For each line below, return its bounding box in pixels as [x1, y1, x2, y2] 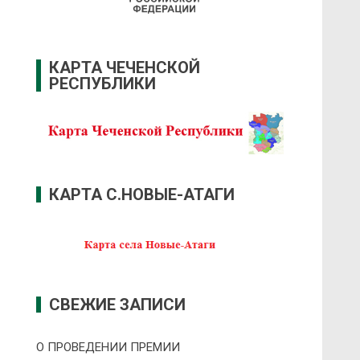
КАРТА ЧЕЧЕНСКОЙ [49, 58, 201, 78]
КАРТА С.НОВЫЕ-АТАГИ [49, 184, 235, 204]
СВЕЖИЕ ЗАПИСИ [49, 295, 186, 315]
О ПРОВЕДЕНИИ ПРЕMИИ [36, 340, 181, 355]
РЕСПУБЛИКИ [49, 74, 157, 94]
